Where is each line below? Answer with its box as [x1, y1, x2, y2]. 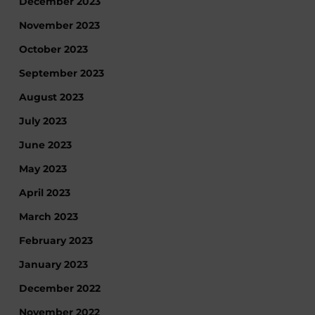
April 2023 [18, 186, 70, 199]
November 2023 [18, 19, 100, 32]
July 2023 [18, 115, 67, 127]
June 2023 [18, 139, 72, 151]
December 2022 [18, 282, 101, 295]
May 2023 [18, 162, 67, 175]
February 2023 [18, 234, 93, 247]
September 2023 [18, 67, 104, 79]
